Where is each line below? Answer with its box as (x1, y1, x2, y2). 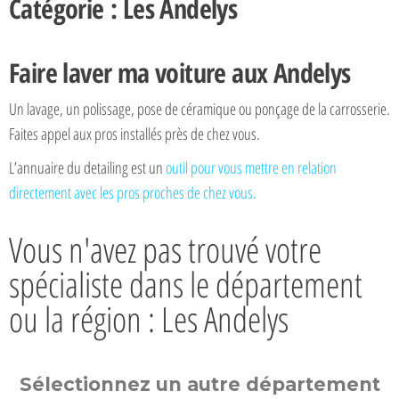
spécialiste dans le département (9, 259, 362, 307)
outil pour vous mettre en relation (166, 156, 337, 178)
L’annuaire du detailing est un (9, 156, 166, 178)
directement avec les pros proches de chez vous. (9, 181, 256, 203)
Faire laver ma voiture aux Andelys (9, 53, 351, 91)
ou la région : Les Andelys (9, 294, 289, 342)
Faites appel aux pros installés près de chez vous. (9, 122, 260, 144)
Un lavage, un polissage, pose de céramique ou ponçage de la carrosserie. (9, 97, 390, 119)
